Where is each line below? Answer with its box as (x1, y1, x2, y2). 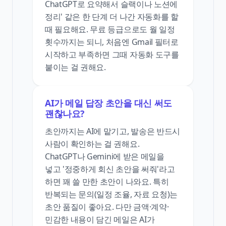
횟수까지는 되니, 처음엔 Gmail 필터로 (45, 36, 179, 47)
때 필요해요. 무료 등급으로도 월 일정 (45, 23, 175, 35)
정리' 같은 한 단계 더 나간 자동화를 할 (45, 11, 179, 22)
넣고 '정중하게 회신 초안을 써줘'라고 (45, 163, 175, 175)
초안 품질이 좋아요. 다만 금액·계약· (45, 201, 169, 212)
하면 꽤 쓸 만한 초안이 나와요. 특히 (45, 176, 169, 187)
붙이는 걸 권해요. (45, 61, 106, 73)
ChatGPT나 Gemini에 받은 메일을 (45, 150, 164, 162)
